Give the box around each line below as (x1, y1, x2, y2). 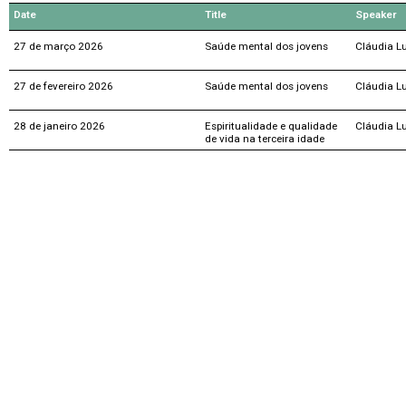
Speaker (355, 8, 397, 21)
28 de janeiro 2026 (14, 120, 105, 132)
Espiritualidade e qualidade (205, 120, 337, 132)
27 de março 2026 (14, 40, 103, 53)
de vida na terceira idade (205, 132, 324, 145)
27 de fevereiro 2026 (14, 80, 113, 92)
